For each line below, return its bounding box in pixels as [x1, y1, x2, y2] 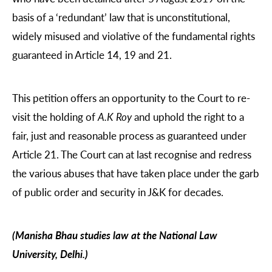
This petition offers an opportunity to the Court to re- [12, 90, 250, 105]
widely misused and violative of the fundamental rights [12, 28, 255, 43]
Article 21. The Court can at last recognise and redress [12, 146, 251, 161]
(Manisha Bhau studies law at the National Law [12, 228, 217, 243]
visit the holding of [12, 109, 98, 124]
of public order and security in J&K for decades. [12, 184, 223, 199]
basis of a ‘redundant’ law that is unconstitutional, [12, 9, 230, 24]
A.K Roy [98, 109, 132, 124]
